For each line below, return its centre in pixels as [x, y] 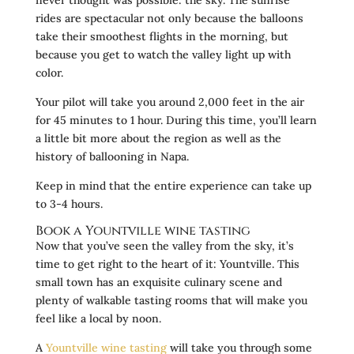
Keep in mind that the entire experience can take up [173, 185]
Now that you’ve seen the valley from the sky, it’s [164, 245]
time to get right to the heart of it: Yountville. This [167, 264]
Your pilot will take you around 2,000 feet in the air [169, 102]
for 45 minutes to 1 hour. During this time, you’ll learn [176, 120]
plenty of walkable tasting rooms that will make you [171, 300]
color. [49, 72]
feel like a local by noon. [98, 318]
